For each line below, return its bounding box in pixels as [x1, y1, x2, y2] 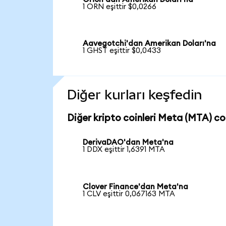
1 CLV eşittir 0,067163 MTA [83, 190, 176, 198]
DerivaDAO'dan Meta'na [83, 139, 174, 147]
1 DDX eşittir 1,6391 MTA [83, 146, 165, 154]
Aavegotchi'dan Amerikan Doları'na [83, 40, 216, 48]
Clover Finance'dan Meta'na [83, 183, 189, 191]
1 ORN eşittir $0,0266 [83, 3, 157, 11]
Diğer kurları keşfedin [67, 87, 202, 103]
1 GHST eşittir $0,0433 [83, 47, 161, 55]
